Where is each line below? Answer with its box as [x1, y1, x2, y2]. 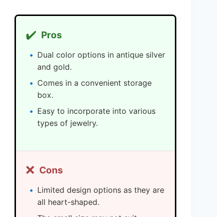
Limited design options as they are [37, 185, 164, 195]
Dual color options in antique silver [37, 49, 165, 60]
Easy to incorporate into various [37, 106, 155, 116]
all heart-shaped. [37, 197, 99, 207]
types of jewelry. [37, 118, 98, 128]
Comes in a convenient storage [37, 77, 152, 88]
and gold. [37, 62, 72, 72]
